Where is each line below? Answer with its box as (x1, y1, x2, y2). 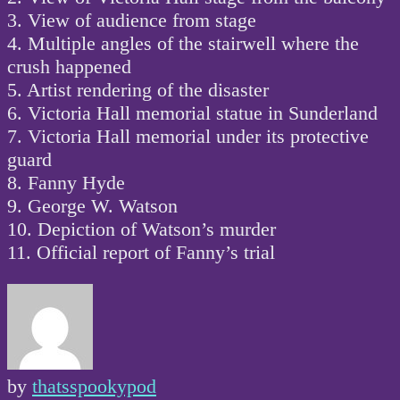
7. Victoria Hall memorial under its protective (7, 124, 369, 147)
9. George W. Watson (7, 194, 178, 217)
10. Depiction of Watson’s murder (7, 217, 276, 240)
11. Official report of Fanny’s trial (7, 240, 275, 263)
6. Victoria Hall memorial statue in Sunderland (7, 101, 378, 124)
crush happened (7, 54, 131, 78)
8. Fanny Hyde (7, 171, 125, 194)
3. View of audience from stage (7, 8, 256, 31)
